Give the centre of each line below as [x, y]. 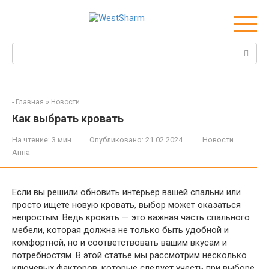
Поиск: [26, 49]
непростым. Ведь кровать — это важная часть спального [131, 217]
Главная [30, 102]
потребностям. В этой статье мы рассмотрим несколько [129, 255]
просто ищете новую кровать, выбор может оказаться [126, 205]
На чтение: [31, 140]
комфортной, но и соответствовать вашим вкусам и [119, 243]
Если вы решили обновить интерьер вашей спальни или [126, 192]
